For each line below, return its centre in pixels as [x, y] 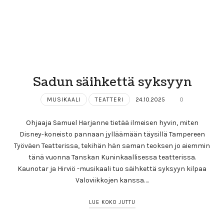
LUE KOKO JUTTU [112, 202]
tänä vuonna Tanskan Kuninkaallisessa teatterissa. [112, 157]
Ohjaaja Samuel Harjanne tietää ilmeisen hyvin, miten [112, 123]
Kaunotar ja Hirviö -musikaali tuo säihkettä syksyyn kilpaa [112, 169]
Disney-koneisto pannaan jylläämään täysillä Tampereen [112, 134]
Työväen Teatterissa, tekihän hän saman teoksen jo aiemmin [112, 146]
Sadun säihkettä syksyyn [112, 82]
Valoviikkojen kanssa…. [112, 180]
